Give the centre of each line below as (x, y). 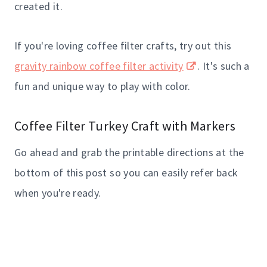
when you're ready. (58, 193)
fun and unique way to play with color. (103, 86)
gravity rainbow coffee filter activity (99, 66)
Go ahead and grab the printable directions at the (129, 152)
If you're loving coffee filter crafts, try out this (123, 45)
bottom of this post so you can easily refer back (126, 172)
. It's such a (223, 66)
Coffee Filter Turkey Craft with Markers (125, 125)
